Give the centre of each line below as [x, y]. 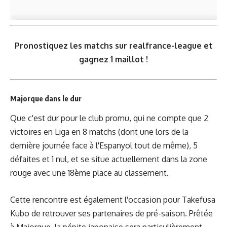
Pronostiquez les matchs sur [72, 45]
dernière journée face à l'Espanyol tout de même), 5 [104, 146]
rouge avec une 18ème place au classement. [89, 173]
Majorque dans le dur [46, 98]
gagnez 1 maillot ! [113, 59]
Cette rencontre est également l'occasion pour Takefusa [113, 199]
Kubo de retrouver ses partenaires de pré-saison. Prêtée [111, 213]
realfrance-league [165, 45]
